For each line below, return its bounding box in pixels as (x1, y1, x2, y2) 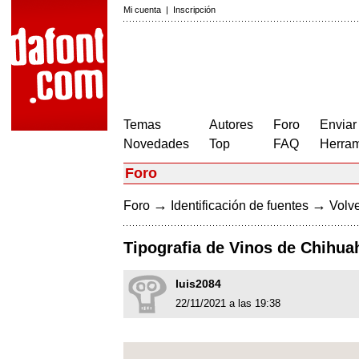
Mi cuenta (123, 5, 161, 14)
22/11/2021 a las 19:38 (175, 297, 280, 310)
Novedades (123, 137, 189, 151)
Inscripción (173, 5, 216, 14)
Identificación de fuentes (171, 199, 309, 212)
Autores (209, 118, 253, 131)
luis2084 (175, 277, 221, 291)
